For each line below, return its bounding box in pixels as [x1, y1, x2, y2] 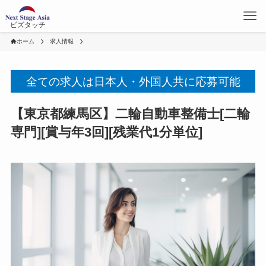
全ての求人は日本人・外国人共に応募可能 [26, 75, 240, 88]
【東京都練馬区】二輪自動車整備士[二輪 [10, 106, 250, 122]
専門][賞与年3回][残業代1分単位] [10, 125, 202, 140]
